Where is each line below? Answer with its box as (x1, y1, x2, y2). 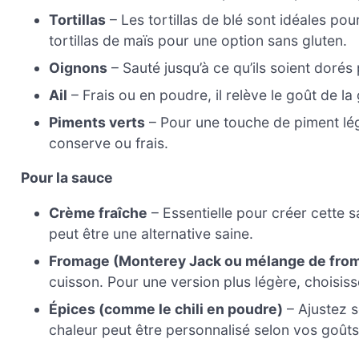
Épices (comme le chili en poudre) (49, 301, 284, 318)
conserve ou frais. (49, 134, 169, 151)
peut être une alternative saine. (49, 225, 254, 243)
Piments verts (49, 113, 146, 131)
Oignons (49, 58, 108, 76)
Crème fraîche (49, 204, 148, 222)
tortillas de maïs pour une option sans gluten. (49, 31, 348, 49)
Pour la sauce (21, 169, 113, 187)
